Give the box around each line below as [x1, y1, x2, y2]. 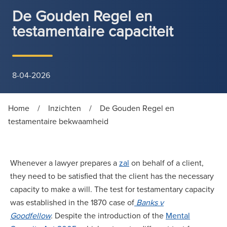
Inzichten [48, 102, 81, 113]
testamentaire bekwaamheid [8, 116, 108, 127]
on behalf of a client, [129, 157, 204, 168]
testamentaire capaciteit [12, 20, 173, 42]
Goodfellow [10, 210, 51, 221]
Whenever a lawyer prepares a [10, 157, 119, 168]
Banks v [136, 197, 164, 208]
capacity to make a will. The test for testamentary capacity [10, 183, 214, 195]
